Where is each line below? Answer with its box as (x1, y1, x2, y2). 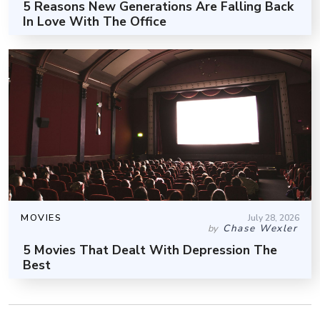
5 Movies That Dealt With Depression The (23, 241, 277, 259)
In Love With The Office (23, 12, 166, 30)
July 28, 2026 (248, 211, 299, 224)
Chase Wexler (223, 221, 297, 235)
